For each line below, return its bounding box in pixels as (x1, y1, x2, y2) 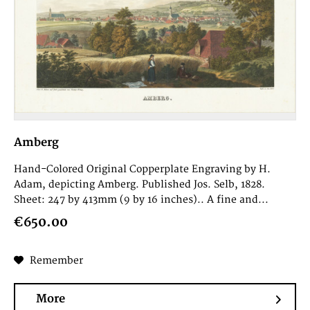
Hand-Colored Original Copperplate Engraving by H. (14, 163, 271, 176)
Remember (30, 255, 84, 267)
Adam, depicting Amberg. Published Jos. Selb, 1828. (14, 179, 266, 191)
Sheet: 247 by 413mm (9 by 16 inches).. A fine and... (14, 194, 269, 206)
